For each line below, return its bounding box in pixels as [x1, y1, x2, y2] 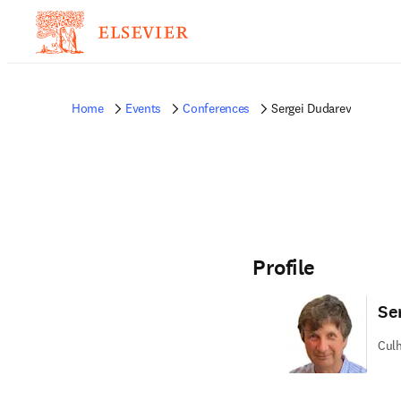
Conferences [183, 100, 251, 116]
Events [124, 100, 162, 116]
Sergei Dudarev [271, 100, 352, 116]
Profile [252, 253, 315, 282]
